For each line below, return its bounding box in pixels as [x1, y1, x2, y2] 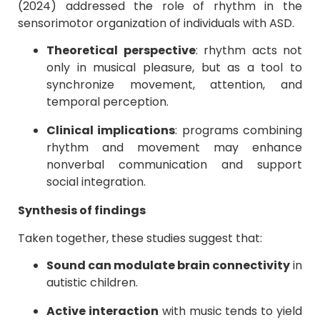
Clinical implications [46, 122, 176, 139]
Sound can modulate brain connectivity [46, 256, 290, 274]
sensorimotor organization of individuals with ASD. [18, 14, 294, 31]
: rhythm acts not [195, 42, 302, 59]
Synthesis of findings [18, 202, 146, 219]
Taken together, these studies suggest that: [18, 229, 262, 246]
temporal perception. [46, 94, 169, 111]
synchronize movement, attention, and [46, 76, 302, 94]
